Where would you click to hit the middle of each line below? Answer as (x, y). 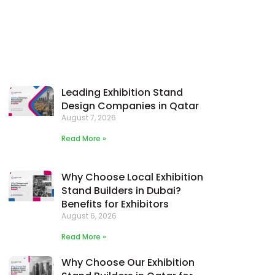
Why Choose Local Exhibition (133, 177)
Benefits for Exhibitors (115, 204)
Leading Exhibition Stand (122, 92)
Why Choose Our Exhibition (128, 262)
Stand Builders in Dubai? (122, 191)
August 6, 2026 (89, 216)
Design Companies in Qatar (130, 106)
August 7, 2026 (89, 118)
